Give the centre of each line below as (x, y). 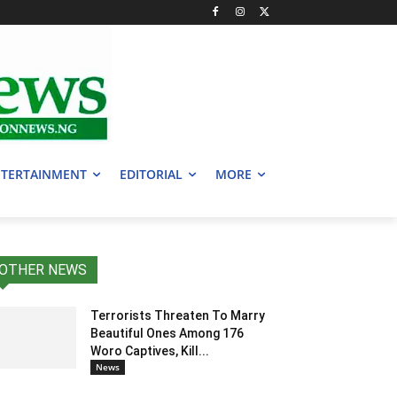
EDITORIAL (151, 175)
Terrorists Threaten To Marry (178, 316)
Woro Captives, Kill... (150, 351)
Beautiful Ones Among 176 (167, 334)
